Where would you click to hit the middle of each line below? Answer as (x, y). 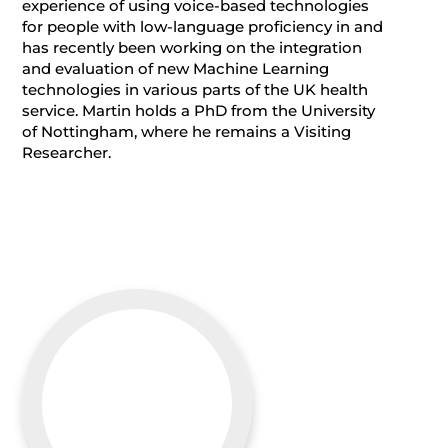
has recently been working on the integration (192, 47)
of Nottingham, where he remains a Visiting (187, 131)
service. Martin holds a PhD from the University (199, 110)
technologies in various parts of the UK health (195, 89)
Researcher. (67, 152)
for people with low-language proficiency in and (203, 26)
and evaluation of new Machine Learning (176, 68)
